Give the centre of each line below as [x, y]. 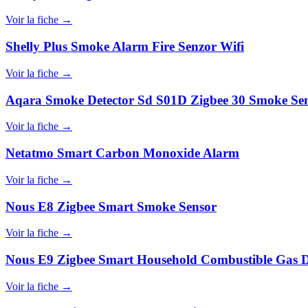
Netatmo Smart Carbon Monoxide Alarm [122, 153]
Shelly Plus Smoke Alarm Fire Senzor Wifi [125, 47]
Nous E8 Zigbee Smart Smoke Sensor [111, 206]
